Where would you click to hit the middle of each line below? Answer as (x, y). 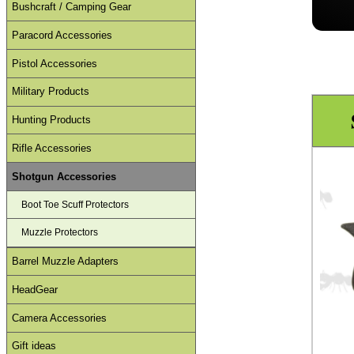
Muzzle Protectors (60, 233)
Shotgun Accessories (64, 176)
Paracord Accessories (62, 35)
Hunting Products (52, 120)
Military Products (51, 92)
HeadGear (35, 289)
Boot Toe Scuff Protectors (75, 205)
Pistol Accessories (55, 63)
